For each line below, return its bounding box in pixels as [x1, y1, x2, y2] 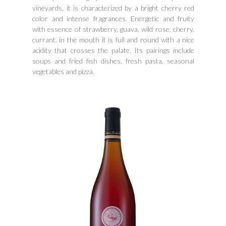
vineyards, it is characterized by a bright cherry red [32, 4, 194, 13]
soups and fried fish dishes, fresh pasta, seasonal [32, 56, 194, 66]
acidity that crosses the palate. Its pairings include [32, 46, 194, 55]
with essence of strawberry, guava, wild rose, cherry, [32, 25, 194, 34]
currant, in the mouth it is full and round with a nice [32, 35, 194, 44]
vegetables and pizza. [32, 67, 94, 76]
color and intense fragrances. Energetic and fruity [32, 14, 194, 23]
